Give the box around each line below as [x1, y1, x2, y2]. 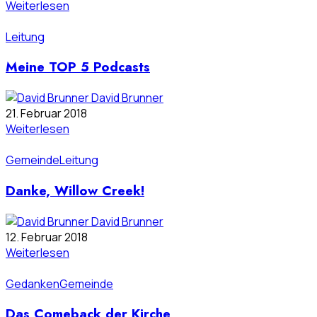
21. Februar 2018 [6, 105, 87, 122]
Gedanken [6, 275, 59, 292]
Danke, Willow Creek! [6, 180, 144, 200]
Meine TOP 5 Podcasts [6, 57, 150, 77]
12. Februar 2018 [6, 229, 88, 245]
